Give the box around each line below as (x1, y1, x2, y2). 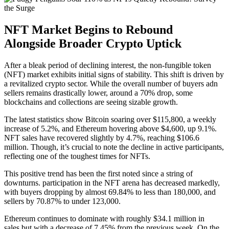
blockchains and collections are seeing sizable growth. (4, 97, 178, 106)
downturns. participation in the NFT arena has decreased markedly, (4, 178, 220, 187)
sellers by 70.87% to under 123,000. (4, 196, 121, 205)
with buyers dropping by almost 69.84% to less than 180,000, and (4, 187, 216, 196)
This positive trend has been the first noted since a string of (4, 169, 193, 178)
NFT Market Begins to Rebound (4, 22, 173, 36)
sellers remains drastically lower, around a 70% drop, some (4, 88, 193, 97)
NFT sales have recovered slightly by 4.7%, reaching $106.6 (4, 133, 199, 142)
